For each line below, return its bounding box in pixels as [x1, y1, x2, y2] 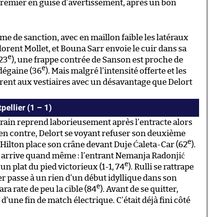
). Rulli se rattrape [128, 163, 194, 171]
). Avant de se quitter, [100, 185, 178, 194]
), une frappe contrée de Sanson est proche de [12, 56, 183, 64]
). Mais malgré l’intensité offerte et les [46, 67, 186, 76]
